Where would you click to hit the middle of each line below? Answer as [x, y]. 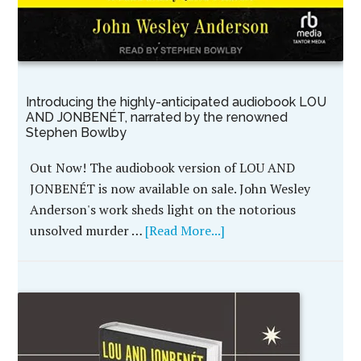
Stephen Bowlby [77, 133]
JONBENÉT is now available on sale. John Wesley [170, 189]
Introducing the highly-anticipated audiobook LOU [176, 102]
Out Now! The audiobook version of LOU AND [163, 168]
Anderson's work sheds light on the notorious [163, 210]
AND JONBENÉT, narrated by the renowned [157, 118]
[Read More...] [185, 231]
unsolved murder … [88, 231]
